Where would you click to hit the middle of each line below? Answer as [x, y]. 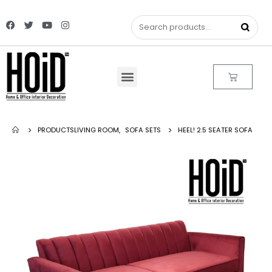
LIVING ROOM [97, 130]
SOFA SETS [143, 130]
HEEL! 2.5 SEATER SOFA [215, 130]
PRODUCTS [56, 130]
